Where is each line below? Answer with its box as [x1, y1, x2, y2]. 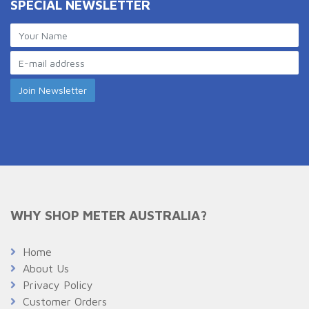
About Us [23, 262, 69, 275]
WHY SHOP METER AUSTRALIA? [10, 207, 207, 223]
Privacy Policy [23, 279, 93, 292]
